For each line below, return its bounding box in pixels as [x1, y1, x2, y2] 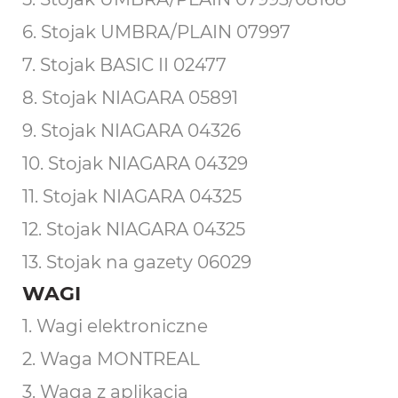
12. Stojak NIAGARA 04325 [22, 219, 245, 240]
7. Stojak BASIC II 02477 [22, 54, 227, 76]
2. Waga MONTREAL [22, 348, 200, 370]
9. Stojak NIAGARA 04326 [22, 120, 241, 141]
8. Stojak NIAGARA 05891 [22, 87, 238, 108]
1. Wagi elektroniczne [22, 315, 208, 337]
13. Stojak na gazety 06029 [22, 251, 251, 273]
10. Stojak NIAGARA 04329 [22, 153, 248, 174]
